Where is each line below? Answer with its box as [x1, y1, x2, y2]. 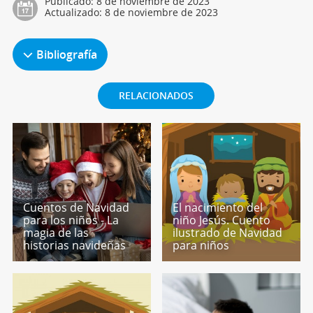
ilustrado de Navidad [173, 225, 283, 241]
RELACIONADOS [119, 89, 194, 103]
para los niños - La [22, 212, 119, 228]
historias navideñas [22, 238, 126, 254]
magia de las [22, 225, 89, 241]
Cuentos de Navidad [22, 200, 129, 216]
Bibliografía [36, 47, 97, 63]
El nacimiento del [173, 200, 263, 216]
